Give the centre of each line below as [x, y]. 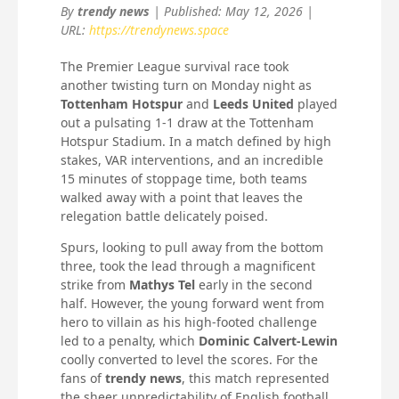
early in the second [254, 284]
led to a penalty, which [130, 340]
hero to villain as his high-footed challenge [189, 322]
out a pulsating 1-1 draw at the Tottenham [187, 122]
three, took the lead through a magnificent [188, 265]
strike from [95, 284]
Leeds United [254, 103]
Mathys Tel [163, 284]
